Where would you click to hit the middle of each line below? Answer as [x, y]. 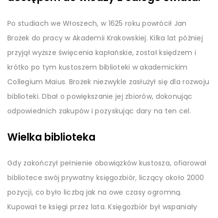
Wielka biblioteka [51, 137]
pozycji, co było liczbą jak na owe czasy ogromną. [95, 192]
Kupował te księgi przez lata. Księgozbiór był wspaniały [102, 207]
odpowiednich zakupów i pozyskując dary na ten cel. [99, 111]
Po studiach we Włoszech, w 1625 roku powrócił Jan [97, 24]
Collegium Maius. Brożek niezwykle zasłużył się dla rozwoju [109, 82]
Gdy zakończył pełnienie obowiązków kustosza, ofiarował [107, 163]
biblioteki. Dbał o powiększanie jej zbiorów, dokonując [100, 97]
